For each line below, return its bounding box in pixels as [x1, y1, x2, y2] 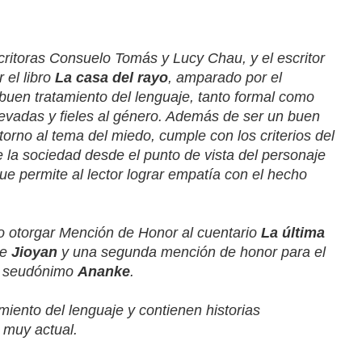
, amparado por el [168, 69, 282, 86]
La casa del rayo [55, 69, 168, 86]
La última [261, 224, 325, 241]
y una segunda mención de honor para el [57, 243, 326, 260]
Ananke [78, 263, 130, 280]
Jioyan [11, 243, 57, 260]
